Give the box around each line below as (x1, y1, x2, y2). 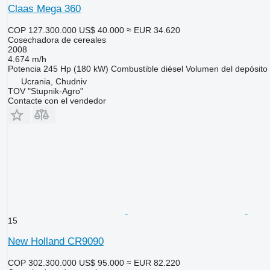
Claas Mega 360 (7, 2, 81, 14)
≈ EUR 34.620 (126, 25, 180, 35)
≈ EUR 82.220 (126, 257, 180, 268)
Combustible (110, 63, 159, 74)
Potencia (7, 63, 41, 74)
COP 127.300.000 (7, 25, 77, 35)
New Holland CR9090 (7, 235, 104, 247)
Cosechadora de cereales (7, 34, 106, 45)
